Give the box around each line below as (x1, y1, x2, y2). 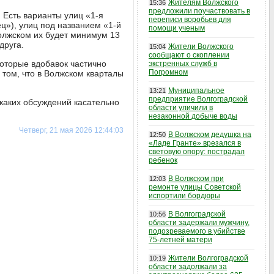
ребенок (149, 156, 177, 165)
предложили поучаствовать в (149, 7, 250, 15)
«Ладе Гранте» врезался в (149, 139, 241, 147)
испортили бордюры (149, 191, 220, 200)
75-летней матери (149, 235, 212, 244)
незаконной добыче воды (149, 112, 237, 120)
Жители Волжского (168, 42, 234, 51)
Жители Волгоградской (168, 254, 248, 262)
